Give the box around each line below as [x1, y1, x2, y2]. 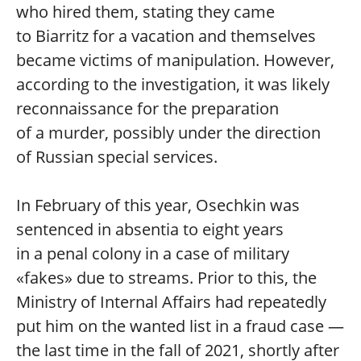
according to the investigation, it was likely [16, 73, 330, 95]
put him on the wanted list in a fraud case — [16, 315, 344, 337]
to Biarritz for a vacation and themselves [16, 25, 316, 47]
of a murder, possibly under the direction [16, 122, 321, 143]
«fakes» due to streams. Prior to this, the [16, 267, 317, 288]
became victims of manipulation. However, [16, 49, 334, 71]
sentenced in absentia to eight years [16, 218, 284, 240]
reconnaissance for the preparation [16, 98, 279, 119]
